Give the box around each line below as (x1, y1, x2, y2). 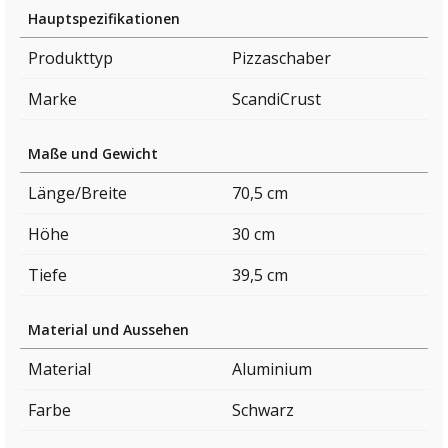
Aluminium (232, 358, 312, 381)
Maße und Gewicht (28, 144, 158, 164)
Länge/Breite (28, 182, 127, 205)
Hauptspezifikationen (28, 9, 180, 29)
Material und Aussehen (28, 320, 189, 340)
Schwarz (232, 399, 294, 422)
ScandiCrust (232, 88, 321, 111)
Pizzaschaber (232, 47, 331, 70)
